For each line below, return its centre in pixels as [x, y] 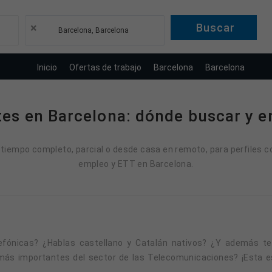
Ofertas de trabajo [105, 67]
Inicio [47, 67]
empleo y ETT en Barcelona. [136, 164]
